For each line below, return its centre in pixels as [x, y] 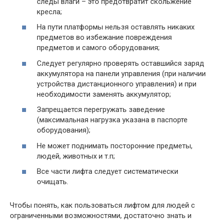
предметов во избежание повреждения [104, 37]
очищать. [53, 182]
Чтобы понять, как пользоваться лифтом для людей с [102, 205]
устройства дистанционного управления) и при [117, 84]
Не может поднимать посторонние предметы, [115, 146]
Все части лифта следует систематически [108, 171]
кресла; [49, 12]
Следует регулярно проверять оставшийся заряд [121, 63]
